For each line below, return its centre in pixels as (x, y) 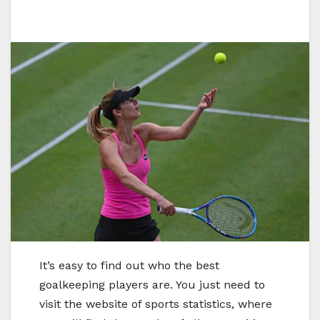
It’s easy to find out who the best (129, 265)
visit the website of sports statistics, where (156, 304)
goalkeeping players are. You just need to (152, 284)
